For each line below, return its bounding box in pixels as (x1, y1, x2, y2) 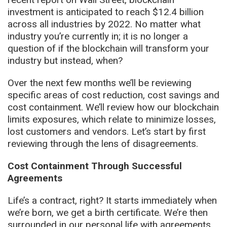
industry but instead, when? (8, 54, 123, 66)
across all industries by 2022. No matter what (8, 18, 201, 30)
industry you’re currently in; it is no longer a (8, 30, 188, 42)
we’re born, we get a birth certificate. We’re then (8, 206, 208, 218)
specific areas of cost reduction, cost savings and (8, 89, 219, 101)
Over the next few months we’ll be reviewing (8, 77, 192, 89)
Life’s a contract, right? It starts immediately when (8, 194, 217, 206)
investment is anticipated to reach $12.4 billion (8, 6, 204, 18)
